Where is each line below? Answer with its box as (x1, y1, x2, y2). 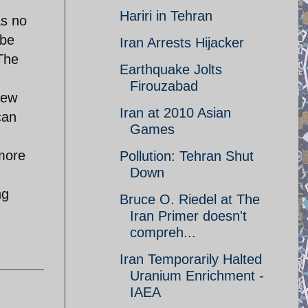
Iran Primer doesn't (130, 208, 247, 223)
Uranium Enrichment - (130, 268, 264, 283)
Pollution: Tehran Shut (120, 148, 254, 164)
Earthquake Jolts (120, 62, 222, 77)
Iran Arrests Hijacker (120, 35, 244, 50)
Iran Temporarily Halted (120, 252, 262, 267)
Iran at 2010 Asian (120, 105, 231, 120)
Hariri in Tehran (120, 8, 212, 23)
